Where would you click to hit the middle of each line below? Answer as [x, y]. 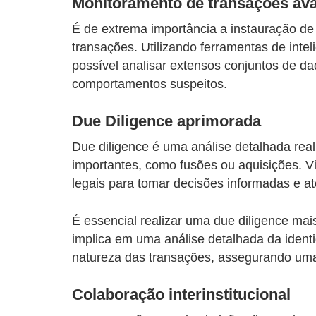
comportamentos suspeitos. [150, 84]
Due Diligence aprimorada [166, 121]
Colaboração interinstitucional [181, 294]
